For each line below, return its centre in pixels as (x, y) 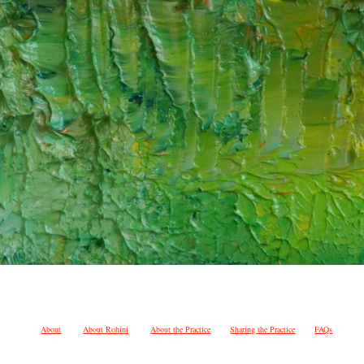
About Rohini (106, 329)
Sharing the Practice (263, 329)
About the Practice (181, 329)
